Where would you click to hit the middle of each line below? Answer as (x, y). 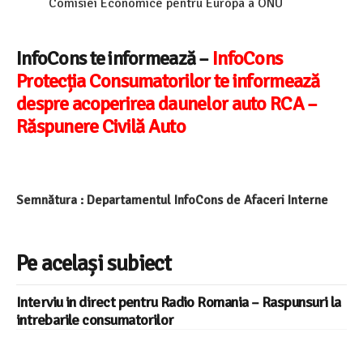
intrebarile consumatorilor (95, 320)
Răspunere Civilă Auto (101, 126)
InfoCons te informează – (114, 58)
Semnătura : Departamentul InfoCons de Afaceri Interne (172, 200)
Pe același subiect (94, 263)
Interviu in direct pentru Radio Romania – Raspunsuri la (179, 302)
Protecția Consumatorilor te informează (168, 81)
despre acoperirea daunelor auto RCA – (167, 103)
